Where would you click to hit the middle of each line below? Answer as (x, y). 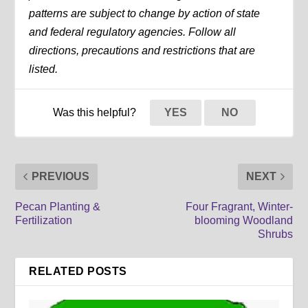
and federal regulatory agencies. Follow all (133, 32)
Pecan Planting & (58, 206)
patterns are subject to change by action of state (145, 13)
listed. (44, 69)
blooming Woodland (243, 220)
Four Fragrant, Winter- (239, 206)
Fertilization (44, 220)
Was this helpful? (96, 112)
